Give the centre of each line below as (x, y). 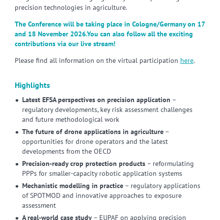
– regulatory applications (162, 186)
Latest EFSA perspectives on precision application (96, 100)
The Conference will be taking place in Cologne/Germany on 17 (110, 24)
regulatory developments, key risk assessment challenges (107, 110)
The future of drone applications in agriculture (93, 132)
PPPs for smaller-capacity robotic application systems (102, 173)
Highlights (32, 85)
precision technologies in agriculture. (71, 7)
